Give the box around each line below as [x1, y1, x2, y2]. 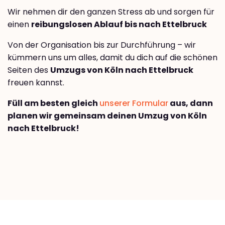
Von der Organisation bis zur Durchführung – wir [8, 39, 196, 51]
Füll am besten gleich [8, 97, 99, 109]
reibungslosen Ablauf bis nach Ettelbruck [31, 18, 207, 30]
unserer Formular [99, 97, 168, 109]
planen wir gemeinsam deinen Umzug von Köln [8, 109, 207, 122]
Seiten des [8, 64, 50, 76]
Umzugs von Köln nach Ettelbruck [50, 64, 193, 76]
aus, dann [168, 97, 213, 109]
